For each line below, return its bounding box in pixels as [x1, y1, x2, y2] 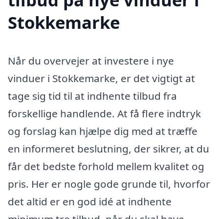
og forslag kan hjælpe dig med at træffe [8, 124, 197, 138]
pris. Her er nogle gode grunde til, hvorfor [8, 177, 210, 191]
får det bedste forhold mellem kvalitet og [8, 159, 204, 174]
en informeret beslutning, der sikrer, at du [8, 142, 209, 156]
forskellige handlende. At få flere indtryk [8, 107, 201, 121]
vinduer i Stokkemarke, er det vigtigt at [8, 71, 195, 86]
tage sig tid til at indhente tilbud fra [8, 89, 177, 103]
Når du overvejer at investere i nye [8, 54, 174, 68]
